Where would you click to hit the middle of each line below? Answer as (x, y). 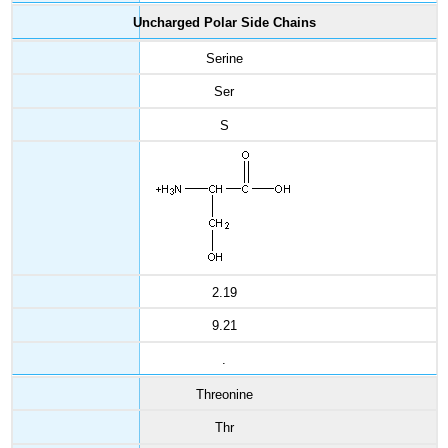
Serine (224, 58)
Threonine (224, 394)
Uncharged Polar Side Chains (224, 22)
